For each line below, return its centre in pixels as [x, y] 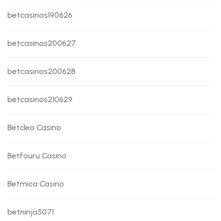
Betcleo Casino [34, 128]
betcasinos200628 [41, 72]
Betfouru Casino [37, 156]
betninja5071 [31, 212]
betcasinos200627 [42, 43]
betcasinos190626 [40, 15]
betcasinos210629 [40, 100]
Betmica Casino [36, 184]
